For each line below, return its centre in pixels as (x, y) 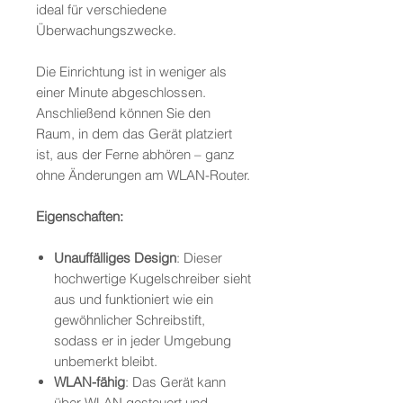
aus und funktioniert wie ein (134, 300)
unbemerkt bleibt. (106, 362)
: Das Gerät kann (175, 382)
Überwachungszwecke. (106, 31)
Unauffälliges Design (115, 258)
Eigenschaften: (80, 217)
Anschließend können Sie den (123, 113)
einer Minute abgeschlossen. (121, 93)
